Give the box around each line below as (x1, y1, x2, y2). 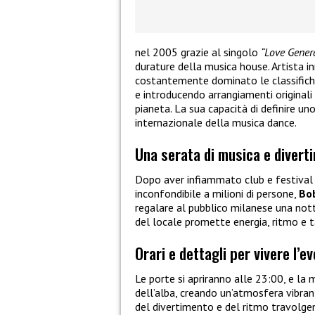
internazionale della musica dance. (135, 115, 297, 129)
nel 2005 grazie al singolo (135, 44, 261, 59)
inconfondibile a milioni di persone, (135, 186, 299, 201)
